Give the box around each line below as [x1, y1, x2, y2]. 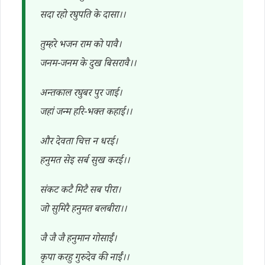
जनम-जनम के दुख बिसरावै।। [40, 57, 136, 73]
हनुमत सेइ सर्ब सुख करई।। [40, 154, 130, 170]
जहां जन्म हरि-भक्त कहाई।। [40, 105, 132, 121]
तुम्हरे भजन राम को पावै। [40, 38, 121, 54]
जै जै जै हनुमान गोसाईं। [40, 232, 117, 248]
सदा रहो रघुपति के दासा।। [40, 8, 125, 24]
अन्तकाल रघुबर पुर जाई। [40, 86, 122, 102]
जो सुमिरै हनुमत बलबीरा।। [40, 202, 127, 218]
